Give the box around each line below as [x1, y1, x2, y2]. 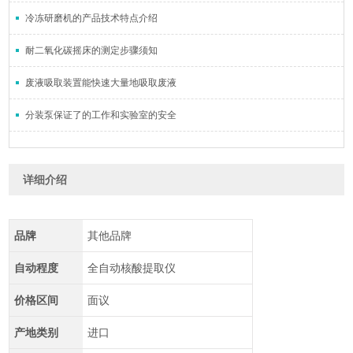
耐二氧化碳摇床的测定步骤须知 [25, 44, 158, 56]
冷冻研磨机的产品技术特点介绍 [25, 12, 158, 24]
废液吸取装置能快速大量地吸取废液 [25, 76, 177, 88]
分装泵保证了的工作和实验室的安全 [25, 109, 177, 121]
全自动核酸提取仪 [87, 261, 176, 274]
